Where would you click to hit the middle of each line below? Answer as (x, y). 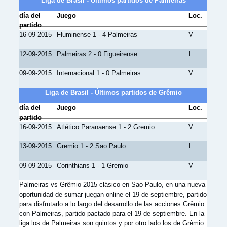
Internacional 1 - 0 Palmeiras (99, 73)
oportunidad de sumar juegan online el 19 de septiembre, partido (113, 194)
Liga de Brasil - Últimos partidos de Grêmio (113, 92)
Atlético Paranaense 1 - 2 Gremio (106, 127)
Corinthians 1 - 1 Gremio (93, 165)
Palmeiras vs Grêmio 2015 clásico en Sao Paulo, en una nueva (112, 185)
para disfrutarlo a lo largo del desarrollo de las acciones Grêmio (112, 204)
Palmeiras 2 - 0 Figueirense (97, 54)
